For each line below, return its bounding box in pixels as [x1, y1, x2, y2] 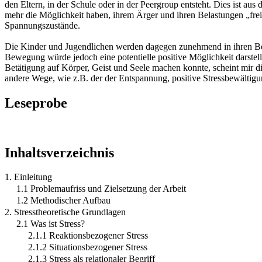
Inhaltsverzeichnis [5, 144, 114, 160]
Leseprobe [5, 95, 67, 111]
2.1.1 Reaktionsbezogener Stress [28, 230, 148, 241]
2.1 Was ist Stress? [16, 219, 85, 229]
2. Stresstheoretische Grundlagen [5, 207, 126, 218]
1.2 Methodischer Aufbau [16, 195, 111, 206]
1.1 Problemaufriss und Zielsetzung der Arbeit [16, 184, 186, 194]
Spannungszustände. [5, 20, 80, 30]
